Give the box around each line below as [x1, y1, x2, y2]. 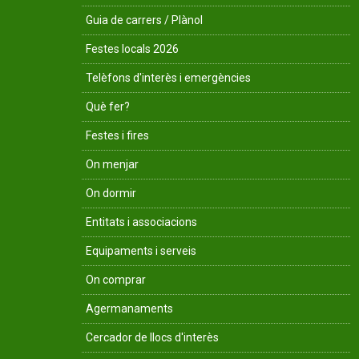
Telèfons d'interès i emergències [86, 71, 251, 84]
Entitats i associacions [86, 215, 197, 228]
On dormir [86, 186, 136, 200]
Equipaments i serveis [86, 244, 196, 257]
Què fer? [86, 99, 130, 113]
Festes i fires [86, 128, 149, 142]
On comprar [86, 272, 146, 286]
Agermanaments [86, 301, 173, 315]
